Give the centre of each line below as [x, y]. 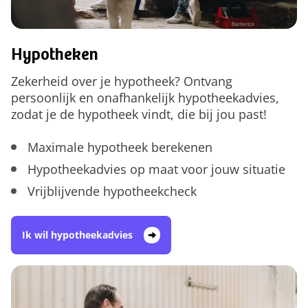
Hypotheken [55, 56]
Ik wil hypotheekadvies [77, 234]
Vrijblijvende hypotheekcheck [112, 191]
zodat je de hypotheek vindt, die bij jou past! [139, 114]
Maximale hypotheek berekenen [120, 147]
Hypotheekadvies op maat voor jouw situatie [156, 169]
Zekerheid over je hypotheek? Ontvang [122, 81]
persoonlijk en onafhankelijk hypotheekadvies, [145, 97]
